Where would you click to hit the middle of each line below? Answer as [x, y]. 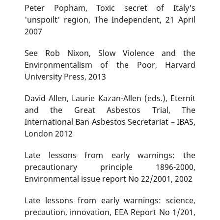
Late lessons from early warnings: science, [110, 201]
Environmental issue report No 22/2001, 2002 [108, 179]
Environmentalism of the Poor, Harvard [110, 65]
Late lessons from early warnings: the [110, 155]
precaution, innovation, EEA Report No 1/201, [110, 212]
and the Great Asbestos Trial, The [110, 110]
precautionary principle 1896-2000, [110, 167]
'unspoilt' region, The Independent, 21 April [110, 20]
